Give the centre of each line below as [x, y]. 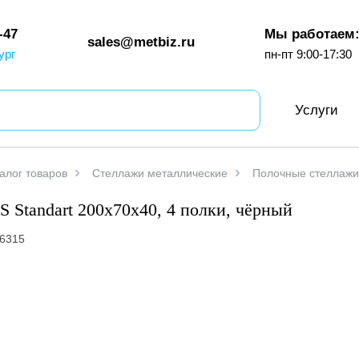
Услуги [316, 110]
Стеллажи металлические [160, 173]
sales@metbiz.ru [141, 42]
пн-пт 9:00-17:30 [308, 54]
